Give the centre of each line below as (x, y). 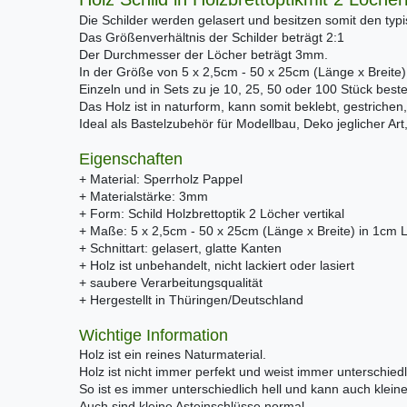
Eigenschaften (131, 159)
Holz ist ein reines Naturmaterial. (173, 355)
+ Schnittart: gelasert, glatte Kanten (180, 248)
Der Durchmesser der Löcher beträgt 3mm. (203, 54)
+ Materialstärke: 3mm (144, 196)
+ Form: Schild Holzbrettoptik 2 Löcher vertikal (212, 213)
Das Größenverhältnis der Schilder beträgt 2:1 (212, 37)
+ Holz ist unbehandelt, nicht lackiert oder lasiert (217, 265)
